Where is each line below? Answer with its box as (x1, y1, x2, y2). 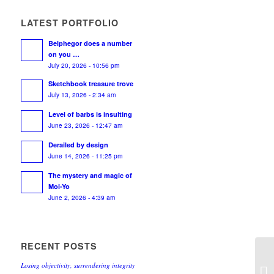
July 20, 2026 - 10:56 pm (48, 61, 120, 70)
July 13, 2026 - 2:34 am (48, 90, 116, 99)
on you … (48, 50, 80, 59)
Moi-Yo (48, 182, 70, 191)
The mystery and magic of (48, 171, 133, 180)
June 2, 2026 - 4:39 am (48, 193, 116, 202)
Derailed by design (48, 140, 109, 149)
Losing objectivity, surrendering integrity (21, 261, 136, 270)
